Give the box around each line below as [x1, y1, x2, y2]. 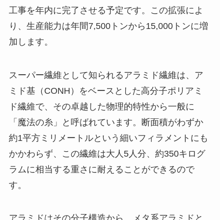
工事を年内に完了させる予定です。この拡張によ [8, 5, 203, 15]
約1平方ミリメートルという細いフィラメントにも [8, 133, 208, 143]
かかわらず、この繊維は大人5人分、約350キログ [8, 148, 205, 159]
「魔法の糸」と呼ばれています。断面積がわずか [8, 117, 203, 127]
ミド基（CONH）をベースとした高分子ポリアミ [8, 85, 203, 96]
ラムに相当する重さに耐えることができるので [8, 164, 194, 174]
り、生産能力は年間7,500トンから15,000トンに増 [8, 21, 208, 31]
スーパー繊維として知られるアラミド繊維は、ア [8, 70, 203, 80]
